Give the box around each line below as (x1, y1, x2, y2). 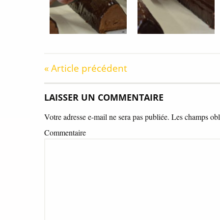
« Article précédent (44, 61, 127, 75)
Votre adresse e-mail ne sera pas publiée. (44, 111, 169, 122)
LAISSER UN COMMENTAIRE (44, 91, 164, 104)
